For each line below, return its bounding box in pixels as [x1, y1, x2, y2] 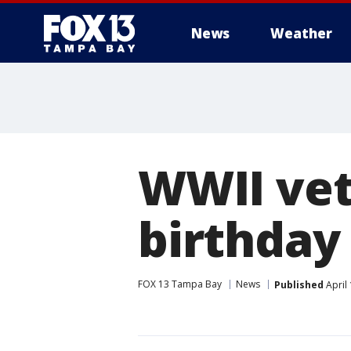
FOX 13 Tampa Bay [138, 277, 222, 291]
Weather [270, 24, 332, 42]
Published [274, 277, 324, 291]
